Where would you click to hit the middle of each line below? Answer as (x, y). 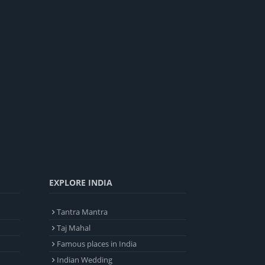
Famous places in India (97, 244)
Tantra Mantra (82, 212)
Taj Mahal (74, 228)
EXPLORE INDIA (81, 183)
